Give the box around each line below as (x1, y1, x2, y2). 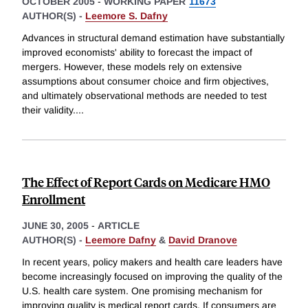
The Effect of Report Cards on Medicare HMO (22, 173, 270, 191)
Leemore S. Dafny (85, 10, 168, 22)
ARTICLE (98, 220, 140, 232)
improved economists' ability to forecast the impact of (22, 47, 252, 58)
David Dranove (168, 234, 237, 246)
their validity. (22, 104, 76, 116)
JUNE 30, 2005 (22, 220, 89, 232)
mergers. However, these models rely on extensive (22, 61, 242, 73)
